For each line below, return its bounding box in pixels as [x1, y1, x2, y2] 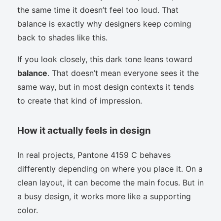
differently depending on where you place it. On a [17, 163, 203, 174]
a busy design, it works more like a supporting [17, 191, 191, 201]
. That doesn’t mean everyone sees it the [47, 68, 199, 78]
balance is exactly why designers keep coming [17, 18, 191, 29]
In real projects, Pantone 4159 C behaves [17, 149, 171, 160]
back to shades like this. [17, 32, 108, 42]
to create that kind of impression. [17, 95, 142, 106]
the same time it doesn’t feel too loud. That [17, 4, 179, 15]
